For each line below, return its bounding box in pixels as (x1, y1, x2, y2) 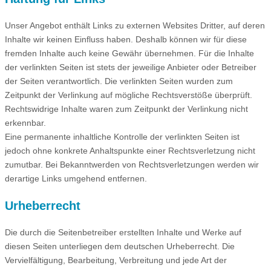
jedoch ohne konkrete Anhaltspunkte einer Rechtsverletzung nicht (5, 146, 255, 155)
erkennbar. (5, 118, 46, 128)
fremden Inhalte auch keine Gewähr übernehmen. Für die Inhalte (5, 48, 254, 58)
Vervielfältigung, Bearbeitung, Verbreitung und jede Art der (5, 255, 227, 265)
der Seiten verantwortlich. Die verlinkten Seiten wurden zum (5, 76, 233, 86)
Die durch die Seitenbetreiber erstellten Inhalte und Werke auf (5, 227, 241, 237)
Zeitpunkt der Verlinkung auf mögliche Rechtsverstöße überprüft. (5, 90, 252, 100)
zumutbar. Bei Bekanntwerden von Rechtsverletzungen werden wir (5, 160, 259, 169)
